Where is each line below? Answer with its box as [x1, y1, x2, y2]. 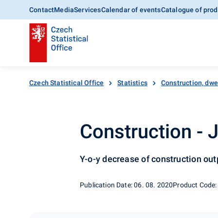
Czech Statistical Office [29, 79, 104, 87]
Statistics [117, 79, 147, 87]
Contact [29, 6, 54, 14]
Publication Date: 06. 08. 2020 [80, 181, 173, 189]
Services [74, 6, 101, 14]
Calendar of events [101, 6, 161, 14]
